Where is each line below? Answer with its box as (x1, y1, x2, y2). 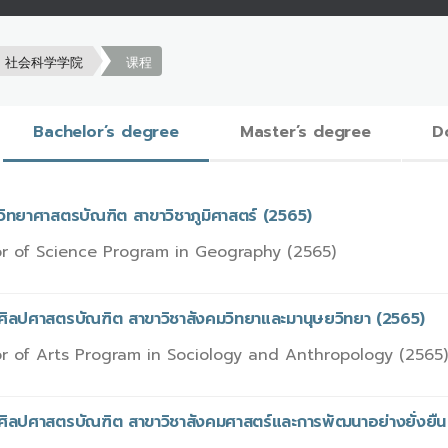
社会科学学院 (5, 52, 83, 72)
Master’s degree (239, 119, 371, 144)
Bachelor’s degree (33, 119, 179, 144)
